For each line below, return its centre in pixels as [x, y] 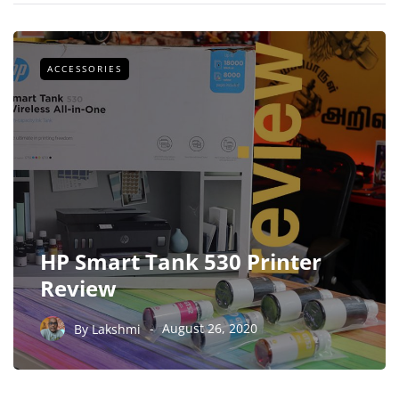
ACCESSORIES [85, 68]
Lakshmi [116, 329]
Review [78, 289]
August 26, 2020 [210, 329]
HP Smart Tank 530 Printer [181, 262]
